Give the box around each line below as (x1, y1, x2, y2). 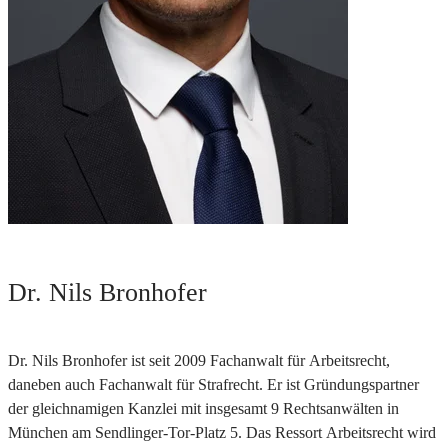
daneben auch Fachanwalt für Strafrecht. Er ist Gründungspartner (8, 376, 419, 394)
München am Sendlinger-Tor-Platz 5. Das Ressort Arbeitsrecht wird (8, 424, 436, 442)
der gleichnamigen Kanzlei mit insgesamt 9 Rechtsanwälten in (8, 400, 399, 418)
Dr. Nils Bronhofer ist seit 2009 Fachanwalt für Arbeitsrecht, (8, 352, 390, 370)
